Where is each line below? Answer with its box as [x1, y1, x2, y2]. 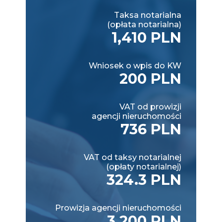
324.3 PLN [107, 170, 181, 188]
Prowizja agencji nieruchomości [55, 203, 181, 213]
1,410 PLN [111, 28, 181, 46]
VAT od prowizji [119, 102, 181, 111]
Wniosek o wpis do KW [89, 60, 181, 70]
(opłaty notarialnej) [106, 162, 181, 171]
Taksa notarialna [114, 10, 181, 20]
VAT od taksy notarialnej [84, 152, 181, 162]
